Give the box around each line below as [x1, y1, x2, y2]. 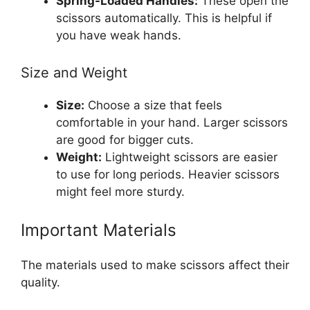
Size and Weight [21, 64, 127, 81]
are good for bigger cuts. [56, 132, 194, 147]
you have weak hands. [56, 28, 181, 43]
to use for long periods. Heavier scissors [56, 167, 280, 181]
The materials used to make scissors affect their [21, 258, 289, 273]
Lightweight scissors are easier [102, 149, 277, 164]
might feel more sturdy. [56, 184, 185, 199]
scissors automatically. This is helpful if [56, 11, 272, 26]
